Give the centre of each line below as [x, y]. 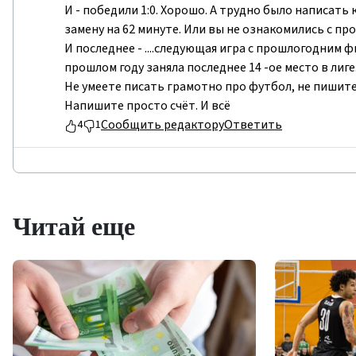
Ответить [253, 125]
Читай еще [74, 226]
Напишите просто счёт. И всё [147, 106]
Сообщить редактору [163, 125]
